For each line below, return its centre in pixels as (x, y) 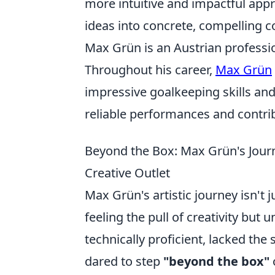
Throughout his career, (150, 70)
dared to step (124, 261)
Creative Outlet (127, 173)
